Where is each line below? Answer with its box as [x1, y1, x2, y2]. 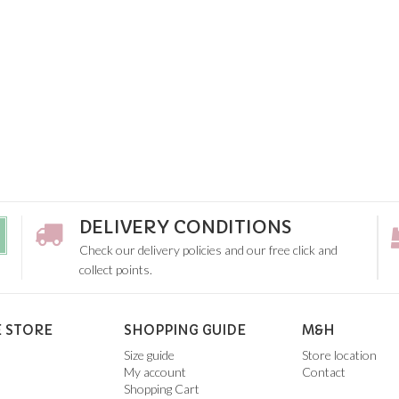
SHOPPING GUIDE [124, 322, 246, 339]
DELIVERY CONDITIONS [79, 216, 291, 240]
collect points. [79, 262, 152, 278]
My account [124, 364, 186, 380]
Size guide [124, 347, 175, 363]
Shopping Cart [124, 381, 199, 397]
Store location [302, 347, 377, 363]
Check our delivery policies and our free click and [79, 242, 338, 258]
